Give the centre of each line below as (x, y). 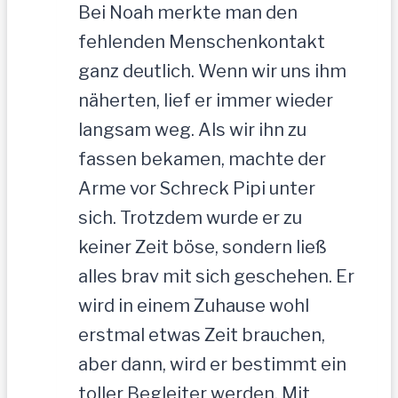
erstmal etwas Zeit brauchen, (202, 334)
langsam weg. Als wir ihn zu (192, 129)
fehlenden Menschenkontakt (202, 41)
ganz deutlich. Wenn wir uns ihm (212, 71)
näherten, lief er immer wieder (206, 100)
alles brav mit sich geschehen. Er (216, 276)
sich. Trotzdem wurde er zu (190, 217)
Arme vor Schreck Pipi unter (197, 188)
